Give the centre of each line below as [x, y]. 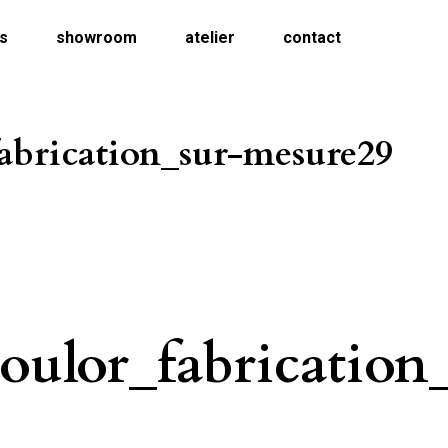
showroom [97, 37]
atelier [210, 37]
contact [312, 37]
